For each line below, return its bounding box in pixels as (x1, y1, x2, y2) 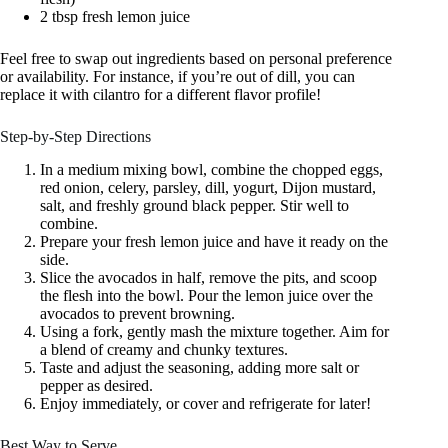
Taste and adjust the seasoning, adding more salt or (40, 359, 359, 377)
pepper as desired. (40, 377, 153, 395)
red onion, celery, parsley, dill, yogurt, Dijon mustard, (40, 179, 376, 197)
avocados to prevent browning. (40, 305, 235, 323)
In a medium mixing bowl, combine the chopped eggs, (40, 161, 383, 179)
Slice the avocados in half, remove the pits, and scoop (40, 269, 377, 287)
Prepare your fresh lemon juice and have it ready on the (40, 233, 388, 251)
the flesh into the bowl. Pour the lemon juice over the (40, 287, 373, 305)
